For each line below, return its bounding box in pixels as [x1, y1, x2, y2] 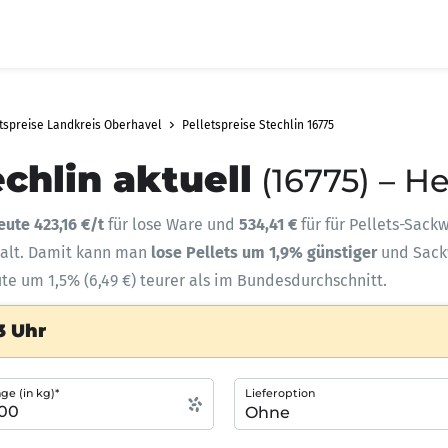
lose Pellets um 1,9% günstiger [151, 243, 381, 262]
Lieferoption [245, 386, 315, 400]
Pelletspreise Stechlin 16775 [182, 118, 334, 132]
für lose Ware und [108, 215, 239, 234]
